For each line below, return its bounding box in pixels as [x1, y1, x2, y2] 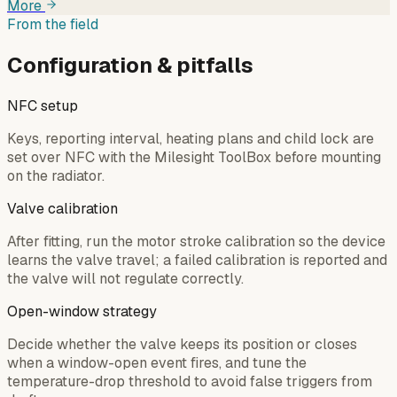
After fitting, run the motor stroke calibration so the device [7, 231, 385, 251]
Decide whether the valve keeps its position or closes [7, 334, 357, 354]
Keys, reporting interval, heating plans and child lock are [7, 128, 374, 148]
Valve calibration [7, 198, 118, 218]
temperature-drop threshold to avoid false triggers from [7, 371, 372, 391]
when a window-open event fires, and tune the [7, 353, 307, 372]
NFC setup [7, 96, 78, 115]
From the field [7, 15, 98, 34]
